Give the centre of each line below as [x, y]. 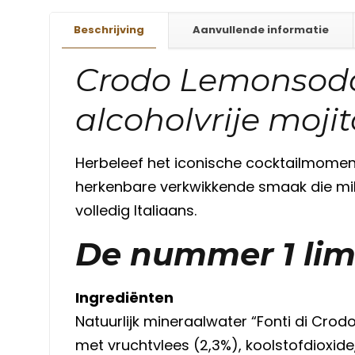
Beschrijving [109, 29]
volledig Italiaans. [136, 210]
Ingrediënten [124, 297]
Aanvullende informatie [261, 29]
